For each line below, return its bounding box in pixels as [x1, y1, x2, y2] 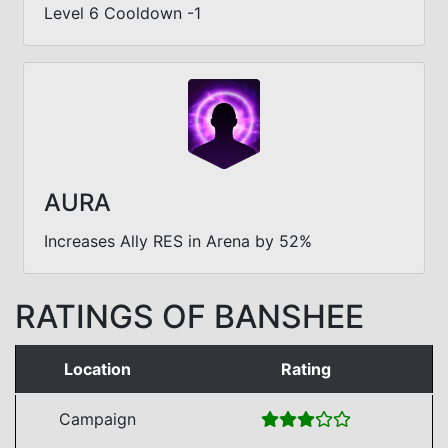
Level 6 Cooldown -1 [44, 2, 201, 23]
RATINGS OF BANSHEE [15, 296, 364, 336]
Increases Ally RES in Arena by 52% [44, 230, 312, 251]
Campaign [59, 408, 136, 429]
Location [64, 358, 131, 379]
